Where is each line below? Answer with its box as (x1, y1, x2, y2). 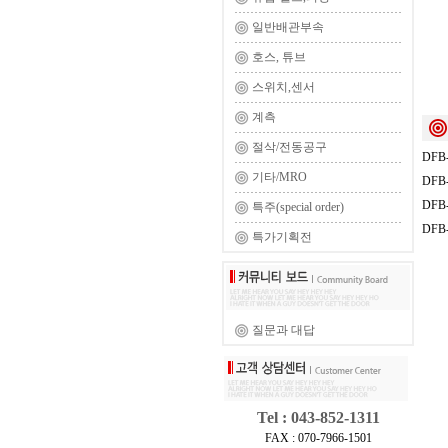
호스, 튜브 (252, 50, 306, 64)
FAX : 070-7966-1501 (264, 431, 372, 445)
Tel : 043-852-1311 (256, 409, 380, 426)
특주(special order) (252, 200, 344, 214)
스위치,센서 (252, 80, 315, 94)
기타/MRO (252, 170, 307, 184)
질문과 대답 (252, 323, 315, 337)
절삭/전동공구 (252, 140, 327, 154)
